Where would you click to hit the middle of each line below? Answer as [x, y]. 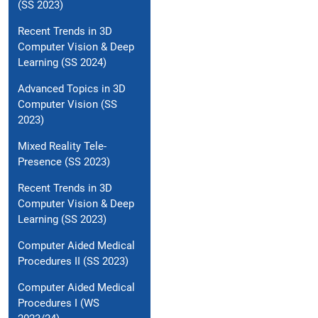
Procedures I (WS [59, 303]
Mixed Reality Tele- [62, 147]
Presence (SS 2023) [64, 162]
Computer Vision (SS [67, 105]
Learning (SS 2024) [62, 63]
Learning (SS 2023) [62, 220]
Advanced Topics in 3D [72, 89]
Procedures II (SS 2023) [73, 262]
